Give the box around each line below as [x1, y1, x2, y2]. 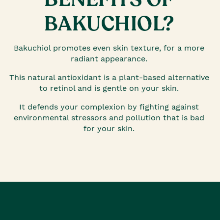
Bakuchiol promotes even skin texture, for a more [14, 43, 204, 53]
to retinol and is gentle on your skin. [39, 83, 179, 93]
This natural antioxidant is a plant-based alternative [9, 73, 209, 82]
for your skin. [83, 124, 135, 133]
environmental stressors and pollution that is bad [14, 113, 204, 122]
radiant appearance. [71, 54, 147, 63]
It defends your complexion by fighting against [19, 102, 199, 111]
